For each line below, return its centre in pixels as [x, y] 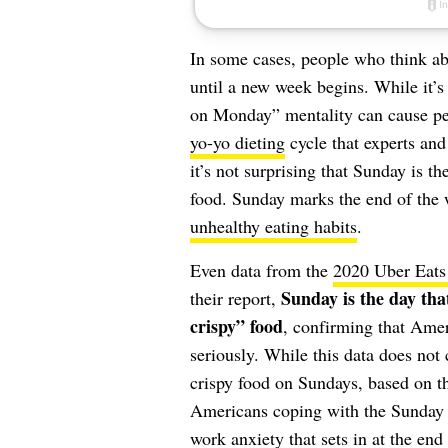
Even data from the [261, 270]
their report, [235, 298]
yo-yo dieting [237, 142]
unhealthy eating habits [273, 226]
